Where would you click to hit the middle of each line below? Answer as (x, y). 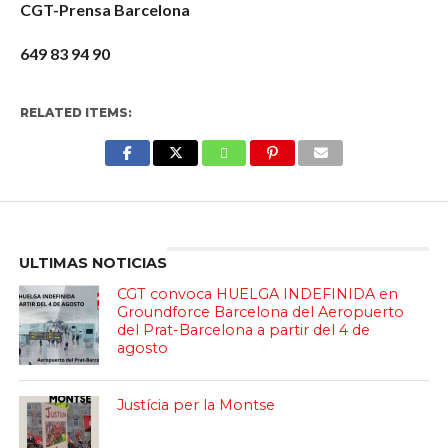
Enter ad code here (224, 211)
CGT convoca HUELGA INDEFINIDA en (258, 294)
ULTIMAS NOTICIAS (92, 263)
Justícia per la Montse (196, 405)
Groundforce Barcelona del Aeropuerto (261, 312)
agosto (143, 348)
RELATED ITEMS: (75, 112)
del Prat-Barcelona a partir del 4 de (244, 330)
